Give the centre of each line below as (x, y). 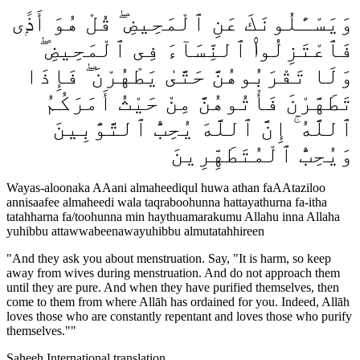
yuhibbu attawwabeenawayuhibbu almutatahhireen (135, 231)
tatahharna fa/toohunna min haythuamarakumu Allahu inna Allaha (173, 216)
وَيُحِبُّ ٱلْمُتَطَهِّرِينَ (262, 154)
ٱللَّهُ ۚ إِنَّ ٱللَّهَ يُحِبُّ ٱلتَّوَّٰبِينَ (203, 128)
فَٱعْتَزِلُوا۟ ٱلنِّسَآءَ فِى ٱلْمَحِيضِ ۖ (196, 49)
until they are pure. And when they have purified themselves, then (173, 287)
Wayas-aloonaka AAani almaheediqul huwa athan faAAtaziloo (166, 187)
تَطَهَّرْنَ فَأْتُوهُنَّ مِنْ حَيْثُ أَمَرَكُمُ (199, 102)
